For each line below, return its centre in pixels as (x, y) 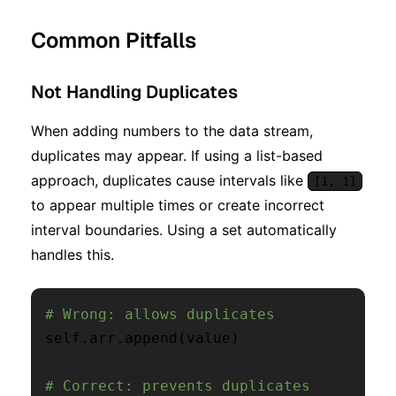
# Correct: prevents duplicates (178, 385)
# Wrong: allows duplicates (160, 314)
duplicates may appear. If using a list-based (177, 155)
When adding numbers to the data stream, (172, 130)
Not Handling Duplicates (134, 91)
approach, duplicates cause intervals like (169, 180)
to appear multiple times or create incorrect (178, 205)
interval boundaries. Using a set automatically (184, 229)
